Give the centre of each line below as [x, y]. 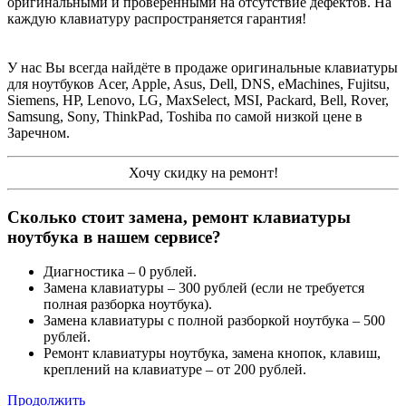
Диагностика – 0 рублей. [120, 272]
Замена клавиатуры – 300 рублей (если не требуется [204, 288]
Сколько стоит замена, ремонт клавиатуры [179, 217]
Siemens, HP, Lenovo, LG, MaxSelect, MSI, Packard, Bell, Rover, [198, 100]
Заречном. [39, 132]
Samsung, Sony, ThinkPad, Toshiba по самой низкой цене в [185, 116]
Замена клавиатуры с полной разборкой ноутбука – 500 [214, 321]
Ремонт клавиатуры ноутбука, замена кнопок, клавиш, [212, 353]
